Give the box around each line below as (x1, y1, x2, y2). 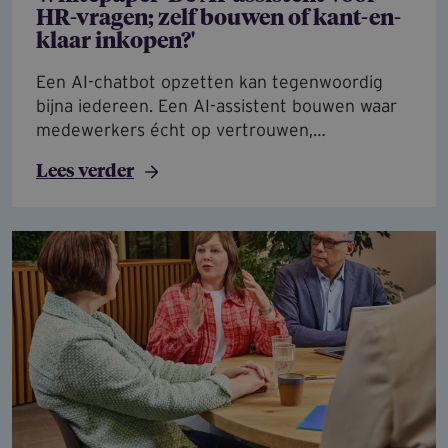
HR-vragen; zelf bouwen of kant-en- (36, 8, 401, 31)
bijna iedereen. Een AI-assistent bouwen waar (36, 96, 397, 117)
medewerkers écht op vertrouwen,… (36, 120, 326, 141)
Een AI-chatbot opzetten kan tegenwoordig (36, 72, 383, 93)
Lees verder (36, 162, 134, 181)
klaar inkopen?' (36, 31, 195, 54)
